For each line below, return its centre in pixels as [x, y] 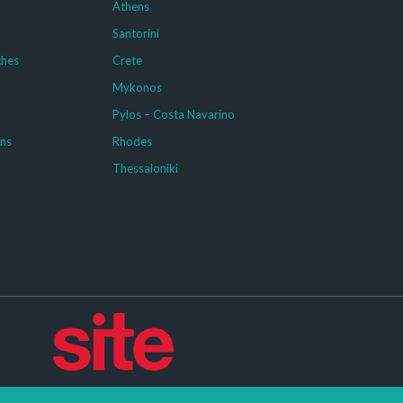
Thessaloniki [145, 168]
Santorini [135, 33]
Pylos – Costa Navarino [173, 114]
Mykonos [137, 87]
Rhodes [132, 141]
